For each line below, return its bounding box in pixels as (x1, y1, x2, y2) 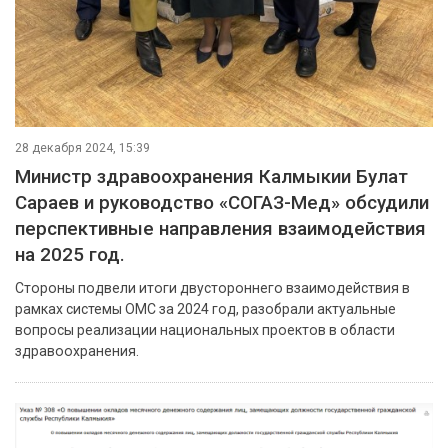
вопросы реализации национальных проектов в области (15, 321, 395, 338)
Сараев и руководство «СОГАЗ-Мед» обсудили (15, 191, 429, 214)
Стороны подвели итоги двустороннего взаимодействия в (15, 279, 410, 296)
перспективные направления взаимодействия (15, 217, 426, 240)
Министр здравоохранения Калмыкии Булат (15, 165, 408, 188)
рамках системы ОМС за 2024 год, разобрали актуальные (15, 300, 396, 317)
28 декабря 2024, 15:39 (15, 140, 150, 155)
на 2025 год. (15, 243, 125, 266)
